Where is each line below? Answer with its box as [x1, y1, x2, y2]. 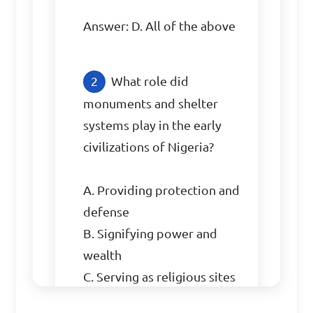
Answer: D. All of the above [83, 20, 236, 33]
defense [83, 205, 130, 219]
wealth [83, 249, 122, 262]
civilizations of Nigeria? [83, 140, 214, 154]
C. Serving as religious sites [83, 270, 236, 284]
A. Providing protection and [83, 184, 240, 197]
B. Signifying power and [83, 227, 218, 240]
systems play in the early [83, 119, 222, 132]
